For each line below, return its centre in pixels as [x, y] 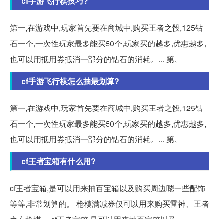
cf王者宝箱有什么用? [59, 161]
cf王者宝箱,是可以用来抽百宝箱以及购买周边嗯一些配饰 [108, 188]
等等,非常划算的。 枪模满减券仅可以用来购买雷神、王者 [109, 203]
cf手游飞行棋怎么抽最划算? [70, 81]
